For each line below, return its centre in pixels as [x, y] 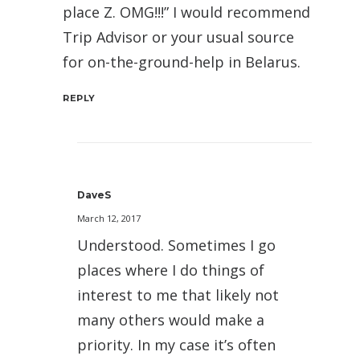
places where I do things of [171, 270]
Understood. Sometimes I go [176, 245]
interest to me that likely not [178, 295]
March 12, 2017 [109, 219]
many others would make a [171, 320]
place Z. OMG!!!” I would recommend [186, 12]
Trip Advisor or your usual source [178, 37]
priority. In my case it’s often [176, 345]
